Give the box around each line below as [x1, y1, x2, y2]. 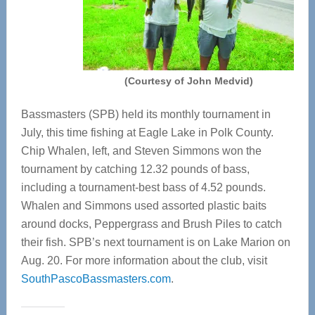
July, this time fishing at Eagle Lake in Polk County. [20, 127, 274, 139]
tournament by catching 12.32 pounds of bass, [20, 163, 250, 175]
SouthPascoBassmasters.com [20, 273, 171, 285]
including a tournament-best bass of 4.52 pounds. [20, 181, 266, 193]
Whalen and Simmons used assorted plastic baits [20, 200, 266, 212]
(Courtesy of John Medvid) [124, 75, 253, 86]
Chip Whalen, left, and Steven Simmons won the [20, 145, 262, 157]
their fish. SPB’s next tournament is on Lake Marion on [20, 236, 290, 248]
